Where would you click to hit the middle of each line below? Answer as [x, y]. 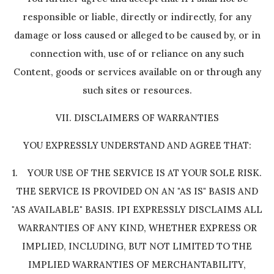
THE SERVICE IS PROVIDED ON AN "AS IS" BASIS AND [137, 191]
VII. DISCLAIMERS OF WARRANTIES [137, 118]
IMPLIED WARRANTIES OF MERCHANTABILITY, [137, 265]
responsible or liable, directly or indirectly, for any [137, 17]
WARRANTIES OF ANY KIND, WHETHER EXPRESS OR [137, 228]
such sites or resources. [137, 90]
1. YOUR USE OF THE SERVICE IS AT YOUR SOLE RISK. [137, 173]
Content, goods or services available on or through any [137, 72]
